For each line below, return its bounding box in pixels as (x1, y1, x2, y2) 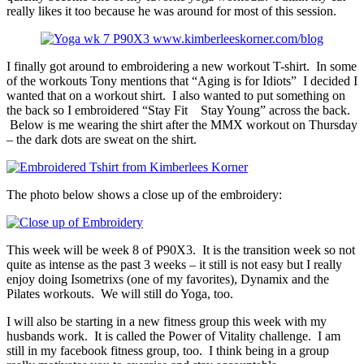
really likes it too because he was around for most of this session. (6, 4, 336, 19)
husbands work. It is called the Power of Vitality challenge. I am (6, 329, 340, 344)
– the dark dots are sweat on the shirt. (6, 132, 197, 147)
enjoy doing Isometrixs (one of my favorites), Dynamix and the (6, 272, 329, 287)
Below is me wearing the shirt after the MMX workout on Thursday (6, 118, 357, 132)
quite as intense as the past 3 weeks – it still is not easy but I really (6, 258, 342, 272)
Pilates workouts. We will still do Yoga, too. (6, 287, 233, 301)
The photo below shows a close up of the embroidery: (6, 188, 282, 202)
